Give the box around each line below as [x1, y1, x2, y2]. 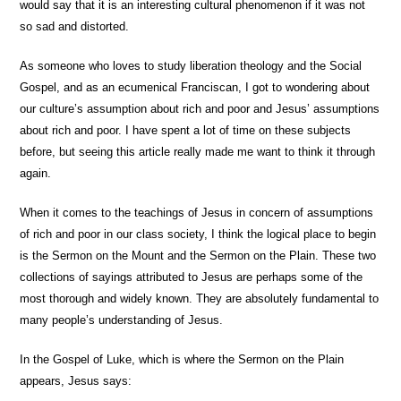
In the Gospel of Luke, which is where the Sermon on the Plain [20, 353, 345, 366]
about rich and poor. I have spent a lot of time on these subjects [20, 124, 352, 137]
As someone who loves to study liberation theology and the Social [20, 59, 363, 73]
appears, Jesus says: [20, 374, 132, 388]
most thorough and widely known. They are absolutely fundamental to [20, 292, 380, 305]
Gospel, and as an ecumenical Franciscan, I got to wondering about [20, 81, 371, 94]
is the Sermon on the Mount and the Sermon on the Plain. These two [20, 249, 377, 262]
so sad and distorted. [20, 20, 130, 33]
